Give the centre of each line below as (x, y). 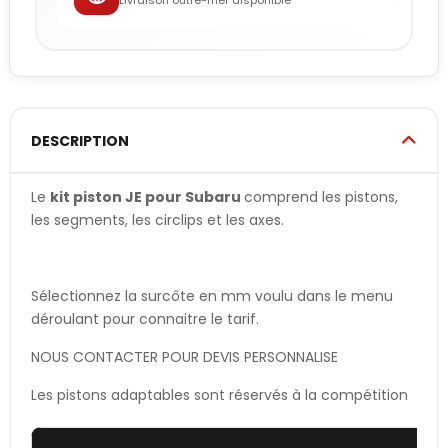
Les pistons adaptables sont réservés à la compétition (219, 394)
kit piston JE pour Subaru (147, 196)
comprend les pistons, (321, 196)
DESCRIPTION (80, 140)
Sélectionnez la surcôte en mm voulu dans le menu (212, 295)
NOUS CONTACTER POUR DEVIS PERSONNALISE (184, 356)
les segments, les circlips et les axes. (157, 219)
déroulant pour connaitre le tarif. (145, 318)
